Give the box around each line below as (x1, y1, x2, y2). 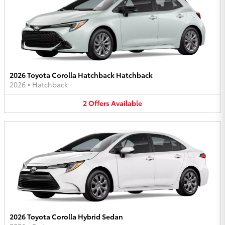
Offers (88, 98, 109, 108)
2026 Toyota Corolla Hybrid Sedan (10, 211, 123, 221)
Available (111, 98, 142, 108)
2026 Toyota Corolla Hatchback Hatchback (10, 70, 153, 80)
